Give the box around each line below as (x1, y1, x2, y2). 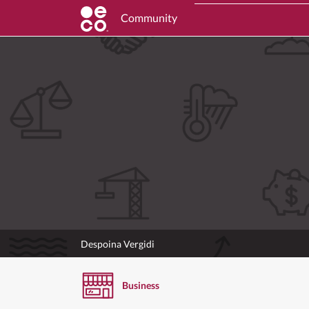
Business (122, 279, 159, 291)
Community (121, 11, 177, 24)
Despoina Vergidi (81, 237, 154, 250)
